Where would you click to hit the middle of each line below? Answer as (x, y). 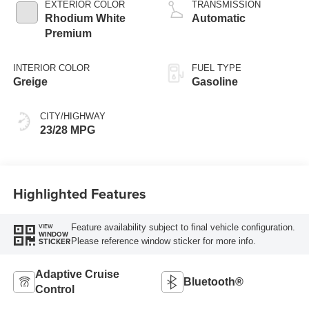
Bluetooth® (213, 282)
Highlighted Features (79, 193)
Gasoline (215, 82)
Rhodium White (85, 19)
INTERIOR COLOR (51, 68)
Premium (68, 34)
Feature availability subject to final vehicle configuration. (183, 227)
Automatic (219, 19)
